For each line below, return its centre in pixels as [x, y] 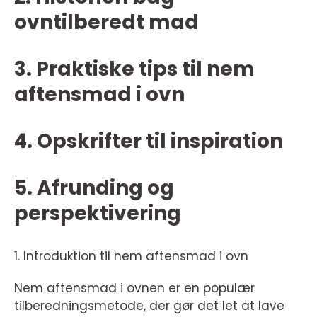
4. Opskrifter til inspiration [149, 142]
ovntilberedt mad [106, 23]
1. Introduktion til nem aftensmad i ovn [131, 257]
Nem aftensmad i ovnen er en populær [134, 288]
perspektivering [98, 214]
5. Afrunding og [94, 188]
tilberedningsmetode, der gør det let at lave [149, 306]
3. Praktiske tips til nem [134, 69]
